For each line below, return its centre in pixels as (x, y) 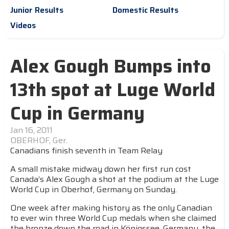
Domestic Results (145, 10)
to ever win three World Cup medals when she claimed (113, 218)
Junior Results (37, 10)
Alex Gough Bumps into (111, 66)
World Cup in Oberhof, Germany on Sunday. (94, 189)
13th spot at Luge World (113, 90)
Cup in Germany (77, 113)
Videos (23, 25)
